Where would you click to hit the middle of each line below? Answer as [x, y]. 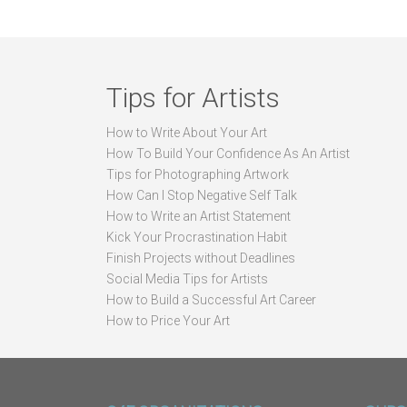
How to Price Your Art [168, 321]
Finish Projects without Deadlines [201, 258]
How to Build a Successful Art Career [211, 300]
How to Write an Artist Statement [199, 216]
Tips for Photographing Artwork [198, 174]
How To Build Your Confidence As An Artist [228, 154]
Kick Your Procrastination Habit [197, 237]
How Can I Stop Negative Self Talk [202, 195]
